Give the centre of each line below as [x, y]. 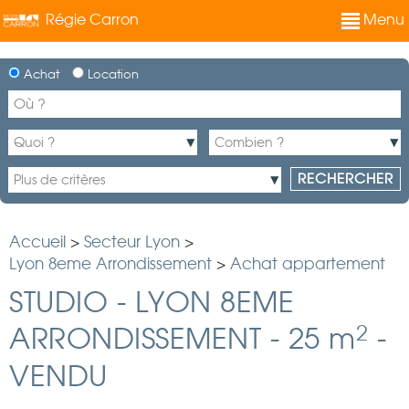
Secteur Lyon [132, 242]
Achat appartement [308, 264]
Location [111, 74]
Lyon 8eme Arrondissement [110, 264]
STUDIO [58, 302]
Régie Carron [92, 19]
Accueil [37, 242]
